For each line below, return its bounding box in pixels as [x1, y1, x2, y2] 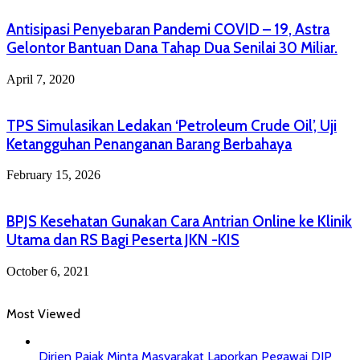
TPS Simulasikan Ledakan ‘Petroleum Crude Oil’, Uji [6, 116, 337, 135]
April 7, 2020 [6, 72, 75, 86]
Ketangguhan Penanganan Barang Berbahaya [6, 134, 292, 153]
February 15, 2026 [6, 168, 100, 182]
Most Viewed [6, 305, 80, 321]
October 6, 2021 [6, 264, 89, 278]
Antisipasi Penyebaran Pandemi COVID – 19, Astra [6, 20, 329, 39]
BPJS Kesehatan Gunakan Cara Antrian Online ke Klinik [6, 212, 352, 231]
